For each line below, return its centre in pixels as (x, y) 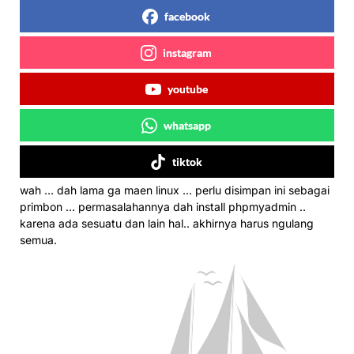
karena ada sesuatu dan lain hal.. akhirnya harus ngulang (167, 223)
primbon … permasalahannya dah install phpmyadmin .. (163, 207)
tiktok (187, 162)
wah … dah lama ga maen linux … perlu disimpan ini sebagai (175, 190)
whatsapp (187, 125)
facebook (187, 16)
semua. (38, 240)
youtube (187, 89)
